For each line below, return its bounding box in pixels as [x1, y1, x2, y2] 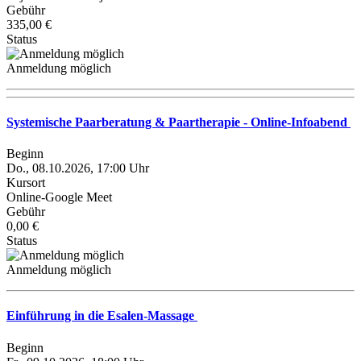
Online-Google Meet [6, 190, 112, 205]
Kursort [6, 176, 45, 190]
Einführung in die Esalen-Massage [6, 309, 197, 323]
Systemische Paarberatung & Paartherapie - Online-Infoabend [6, 114, 351, 129]
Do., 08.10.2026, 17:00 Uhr [6, 161, 149, 176]
